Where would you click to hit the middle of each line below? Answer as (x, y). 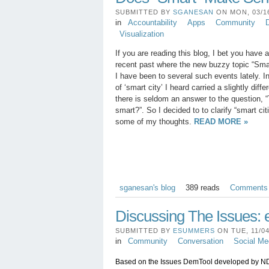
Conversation (200, 241)
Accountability (152, 22)
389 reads (202, 187)
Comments (249, 187)
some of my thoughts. (155, 121)
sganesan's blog (147, 187)
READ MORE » (221, 121)
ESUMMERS (194, 230)
